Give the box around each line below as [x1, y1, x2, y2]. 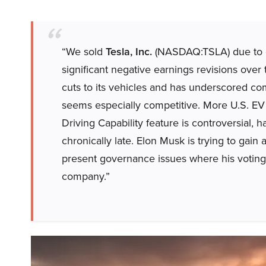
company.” [62, 169, 110, 184]
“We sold [62, 44, 106, 59]
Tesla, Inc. [106, 44, 152, 59]
